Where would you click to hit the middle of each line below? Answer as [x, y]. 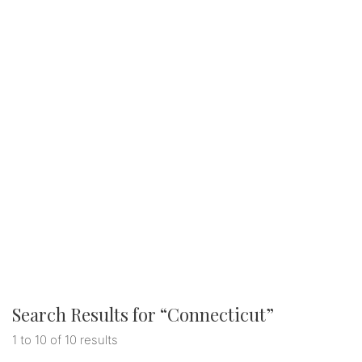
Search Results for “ [90, 314]
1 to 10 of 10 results [65, 339]
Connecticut [217, 314]
